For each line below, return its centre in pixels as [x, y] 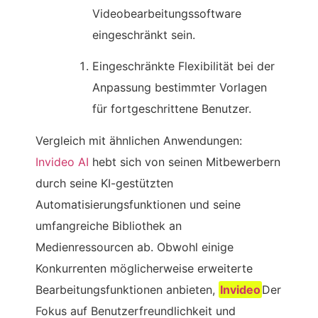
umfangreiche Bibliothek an [109, 225]
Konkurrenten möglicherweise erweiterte [144, 268]
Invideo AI [62, 161]
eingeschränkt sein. [144, 34]
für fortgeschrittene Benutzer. [172, 109]
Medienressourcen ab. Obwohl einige [135, 247]
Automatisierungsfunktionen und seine [138, 204]
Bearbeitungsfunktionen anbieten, [127, 289]
